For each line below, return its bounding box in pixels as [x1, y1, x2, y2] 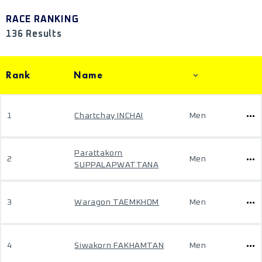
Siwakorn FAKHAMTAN [74, 242, 164, 250]
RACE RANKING [6, 15, 79, 24]
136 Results [6, 29, 62, 39]
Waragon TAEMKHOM [74, 198, 159, 206]
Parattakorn [74, 149, 123, 157]
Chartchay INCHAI [74, 112, 143, 120]
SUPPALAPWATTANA [74, 161, 159, 169]
